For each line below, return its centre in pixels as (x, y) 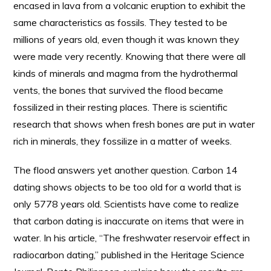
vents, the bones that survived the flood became (119, 90)
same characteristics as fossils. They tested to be (121, 22)
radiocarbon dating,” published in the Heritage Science (129, 255)
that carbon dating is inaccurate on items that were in (129, 221)
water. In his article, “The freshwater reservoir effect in (132, 238)
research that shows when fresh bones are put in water (134, 124)
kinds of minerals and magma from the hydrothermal (126, 73)
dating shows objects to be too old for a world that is (128, 187)
